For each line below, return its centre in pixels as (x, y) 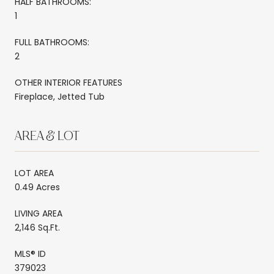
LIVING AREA (39, 213)
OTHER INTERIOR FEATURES (68, 82)
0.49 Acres (37, 187)
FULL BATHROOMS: (52, 42)
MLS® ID (30, 254)
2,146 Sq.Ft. (37, 227)
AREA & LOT (47, 136)
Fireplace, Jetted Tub (60, 96)
